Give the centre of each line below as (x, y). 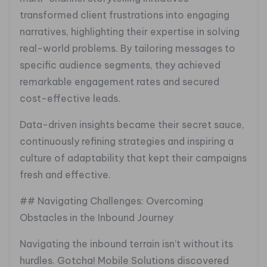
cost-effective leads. (70, 99)
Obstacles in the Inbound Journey (97, 218)
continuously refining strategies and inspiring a (127, 142)
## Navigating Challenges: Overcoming (111, 201)
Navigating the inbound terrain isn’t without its (126, 244)
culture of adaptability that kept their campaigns (133, 158)
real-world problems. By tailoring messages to (128, 49)
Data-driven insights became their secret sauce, (132, 125)
